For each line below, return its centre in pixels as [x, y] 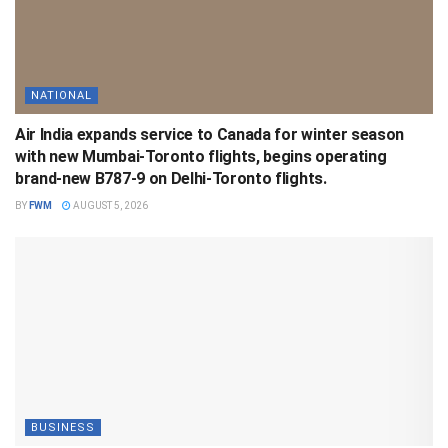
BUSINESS [63, 428]
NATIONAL [61, 96]
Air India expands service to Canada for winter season [210, 135]
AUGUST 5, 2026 [109, 206]
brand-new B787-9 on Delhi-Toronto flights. [171, 179]
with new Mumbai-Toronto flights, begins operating [201, 157]
